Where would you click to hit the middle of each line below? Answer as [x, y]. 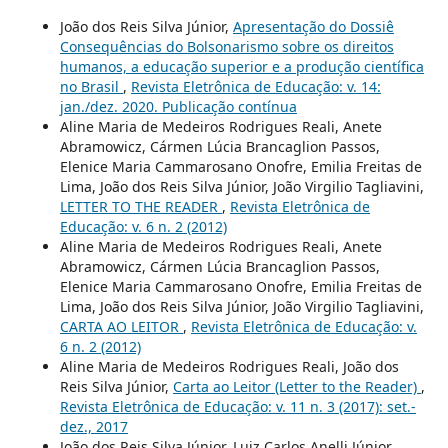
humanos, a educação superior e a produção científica [241, 67]
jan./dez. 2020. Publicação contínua [178, 107]
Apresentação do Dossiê [313, 27]
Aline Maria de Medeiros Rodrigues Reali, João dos [229, 367]
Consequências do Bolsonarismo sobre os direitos [226, 47]
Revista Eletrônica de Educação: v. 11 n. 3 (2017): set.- [237, 407]
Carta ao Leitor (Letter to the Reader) [296, 387]
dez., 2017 [93, 427]
